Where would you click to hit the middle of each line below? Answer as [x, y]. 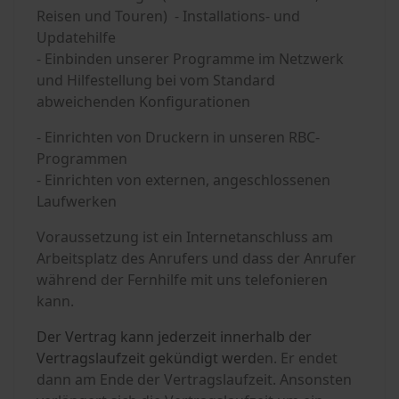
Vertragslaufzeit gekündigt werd [147, 358]
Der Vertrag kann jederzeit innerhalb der [174, 337]
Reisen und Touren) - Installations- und [168, 16]
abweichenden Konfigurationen [143, 102]
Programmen [82, 159]
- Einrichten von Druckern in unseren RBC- [178, 138]
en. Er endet [297, 358]
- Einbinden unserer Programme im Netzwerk [190, 59]
